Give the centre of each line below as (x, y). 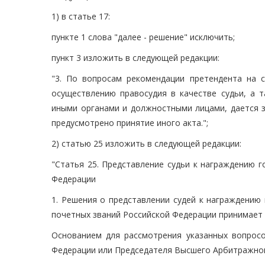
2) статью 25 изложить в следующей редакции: (146, 144)
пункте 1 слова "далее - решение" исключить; (143, 37)
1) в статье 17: (81, 17)
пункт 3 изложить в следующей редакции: (135, 58)
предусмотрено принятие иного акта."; (130, 123)
